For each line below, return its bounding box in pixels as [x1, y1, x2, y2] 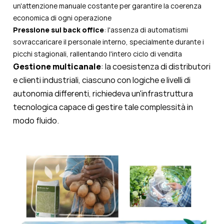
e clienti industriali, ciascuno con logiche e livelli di [13, 74, 190, 85]
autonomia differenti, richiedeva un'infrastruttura [13, 87, 193, 99]
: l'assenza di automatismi [104, 24, 188, 34]
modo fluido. [13, 114, 59, 126]
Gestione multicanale [13, 60, 101, 72]
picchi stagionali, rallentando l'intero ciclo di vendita [13, 48, 182, 58]
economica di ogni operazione [13, 12, 111, 22]
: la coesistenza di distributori [101, 60, 210, 72]
